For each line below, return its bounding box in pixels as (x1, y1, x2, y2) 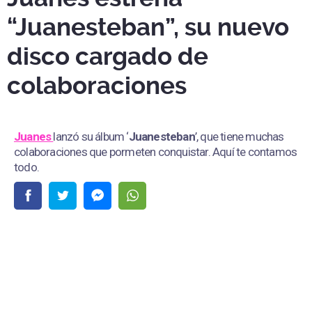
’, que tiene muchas (194, 130, 284, 144)
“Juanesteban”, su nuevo (7, 13, 289, 42)
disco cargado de (7, 42, 208, 72)
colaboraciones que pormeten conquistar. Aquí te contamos (14, 145, 297, 159)
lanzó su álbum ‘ (53, 130, 129, 144)
